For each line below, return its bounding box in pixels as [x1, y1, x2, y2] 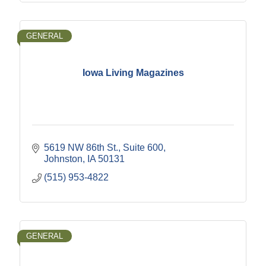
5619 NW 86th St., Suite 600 [44, 142, 163, 153]
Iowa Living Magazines [82, 67, 184, 78]
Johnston [44, 154, 83, 164]
